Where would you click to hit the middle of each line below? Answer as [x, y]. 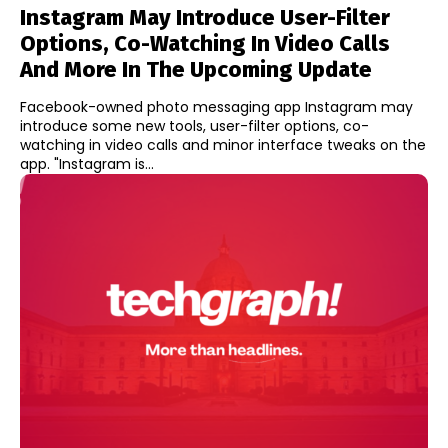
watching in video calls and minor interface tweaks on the [223, 144]
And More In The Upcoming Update [196, 69]
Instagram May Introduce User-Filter [205, 17]
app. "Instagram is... [104, 163]
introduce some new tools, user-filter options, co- [194, 125]
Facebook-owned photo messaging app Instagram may [216, 106]
